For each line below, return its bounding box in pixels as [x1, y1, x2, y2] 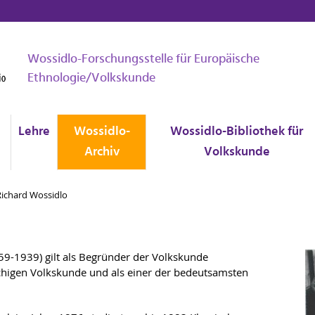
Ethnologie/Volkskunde [27, 68, 155, 89]
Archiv [84, 142, 120, 162]
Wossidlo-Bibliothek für [170, 122, 303, 142]
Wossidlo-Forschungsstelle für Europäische [27, 49, 259, 70]
